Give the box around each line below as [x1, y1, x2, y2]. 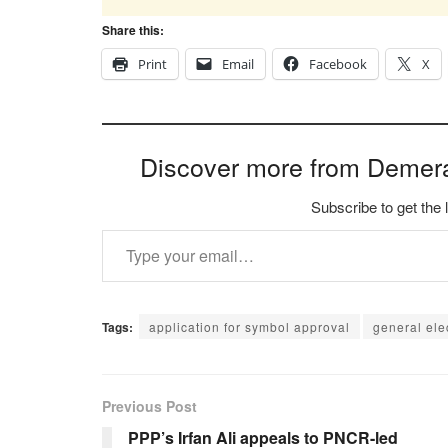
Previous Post [102, 396, 197, 417]
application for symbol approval [149, 318, 350, 336]
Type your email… [101, 217, 156, 241]
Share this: [102, 21, 164, 40]
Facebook [309, 55, 367, 74]
